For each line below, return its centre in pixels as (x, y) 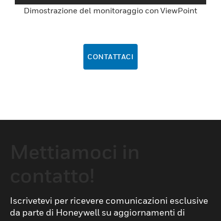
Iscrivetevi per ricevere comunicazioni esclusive (109, 201)
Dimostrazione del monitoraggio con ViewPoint (110, 11)
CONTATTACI (110, 57)
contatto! (52, 175)
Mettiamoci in (75, 152)
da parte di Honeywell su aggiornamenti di (97, 213)
